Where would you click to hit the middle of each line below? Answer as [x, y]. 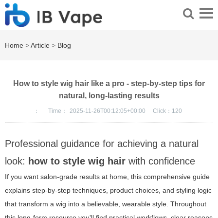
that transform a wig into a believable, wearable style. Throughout [106, 204]
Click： [162, 111]
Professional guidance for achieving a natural [102, 144]
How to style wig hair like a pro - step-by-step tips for [109, 84]
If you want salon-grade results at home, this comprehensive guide [107, 177]
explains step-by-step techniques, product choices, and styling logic [108, 191]
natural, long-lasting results [109, 96]
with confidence [160, 161]
